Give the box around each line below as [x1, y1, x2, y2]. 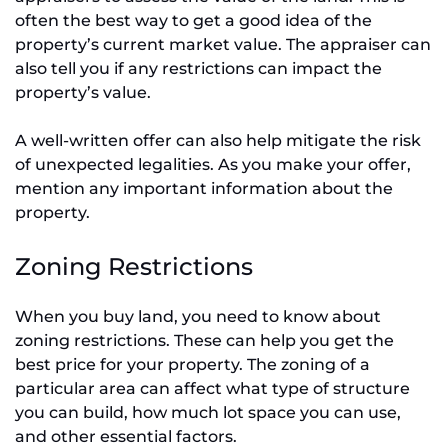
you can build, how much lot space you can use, [15, 403, 401, 423]
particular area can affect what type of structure [15, 379, 410, 399]
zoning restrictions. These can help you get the [15, 331, 394, 351]
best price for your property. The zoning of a [15, 355, 370, 375]
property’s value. [15, 83, 151, 103]
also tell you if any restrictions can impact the [15, 59, 382, 79]
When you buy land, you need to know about [15, 307, 381, 327]
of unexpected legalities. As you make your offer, [15, 155, 411, 175]
